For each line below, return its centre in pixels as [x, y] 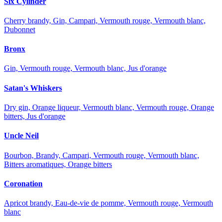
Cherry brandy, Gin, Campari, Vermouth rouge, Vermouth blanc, [105, 20]
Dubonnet [20, 29]
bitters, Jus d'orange [35, 116]
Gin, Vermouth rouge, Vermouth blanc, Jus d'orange [85, 68]
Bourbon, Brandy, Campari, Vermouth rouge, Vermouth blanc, [102, 155]
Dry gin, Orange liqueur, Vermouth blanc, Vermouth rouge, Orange [109, 107]
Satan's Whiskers [33, 88]
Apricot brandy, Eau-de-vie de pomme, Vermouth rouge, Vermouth [109, 203]
